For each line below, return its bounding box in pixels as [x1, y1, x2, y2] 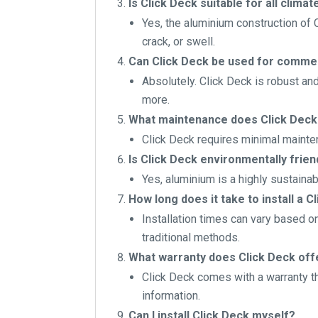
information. [142, 289, 201, 303]
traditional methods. [142, 231, 241, 245]
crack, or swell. [142, 35, 216, 49]
